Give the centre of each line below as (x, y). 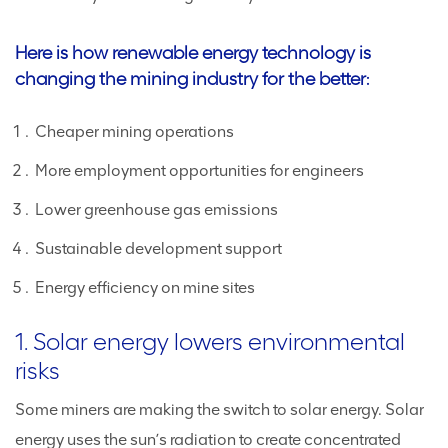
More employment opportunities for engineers (199, 170)
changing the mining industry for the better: (192, 79)
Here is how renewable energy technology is (193, 53)
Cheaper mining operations (134, 131)
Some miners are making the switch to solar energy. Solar (219, 409)
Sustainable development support (158, 248)
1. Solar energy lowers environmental (210, 341)
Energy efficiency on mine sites (145, 287)
